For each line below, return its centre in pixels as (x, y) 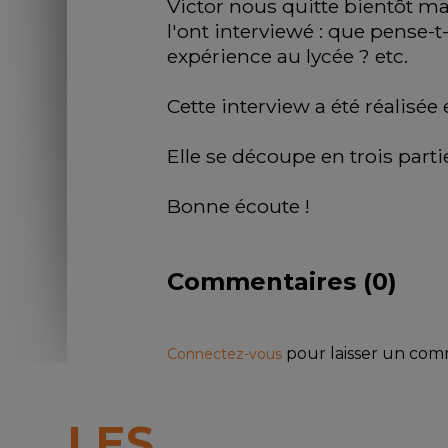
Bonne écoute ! (239, 206)
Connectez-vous (227, 354)
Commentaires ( (270, 282)
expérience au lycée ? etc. (288, 56)
